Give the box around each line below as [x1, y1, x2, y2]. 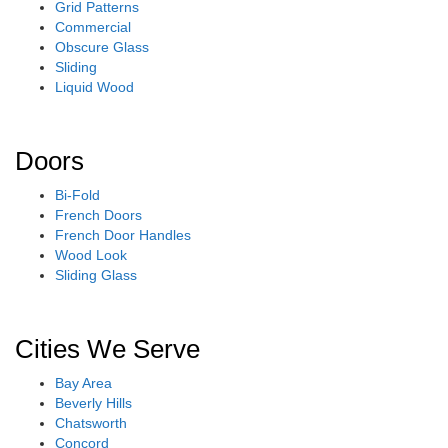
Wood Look [55, 246, 127, 263]
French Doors [55, 206, 142, 223]
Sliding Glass [55, 266, 137, 283]
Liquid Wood [55, 78, 134, 95]
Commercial [55, 18, 131, 35]
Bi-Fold [55, 186, 100, 203]
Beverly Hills [55, 394, 132, 411]
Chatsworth [55, 414, 127, 431]
